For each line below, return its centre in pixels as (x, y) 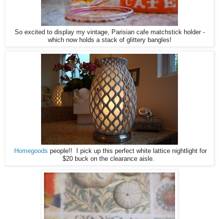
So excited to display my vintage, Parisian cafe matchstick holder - (109, 33)
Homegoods (31, 151)
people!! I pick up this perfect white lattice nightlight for (127, 151)
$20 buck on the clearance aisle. (109, 159)
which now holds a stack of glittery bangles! (109, 40)
